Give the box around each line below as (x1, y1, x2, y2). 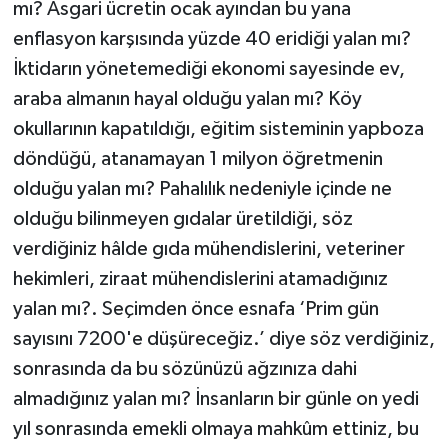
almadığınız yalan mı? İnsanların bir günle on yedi (12, 389, 419, 410)
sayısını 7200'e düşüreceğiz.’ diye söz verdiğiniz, (12, 329, 435, 350)
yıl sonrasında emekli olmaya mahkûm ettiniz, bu (12, 419, 419, 440)
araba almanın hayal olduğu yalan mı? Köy (12, 89, 362, 110)
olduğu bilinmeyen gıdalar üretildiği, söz (12, 209, 353, 230)
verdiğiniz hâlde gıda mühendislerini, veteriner (12, 239, 405, 260)
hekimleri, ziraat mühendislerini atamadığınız (12, 269, 388, 290)
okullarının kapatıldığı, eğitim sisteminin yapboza (12, 119, 424, 140)
